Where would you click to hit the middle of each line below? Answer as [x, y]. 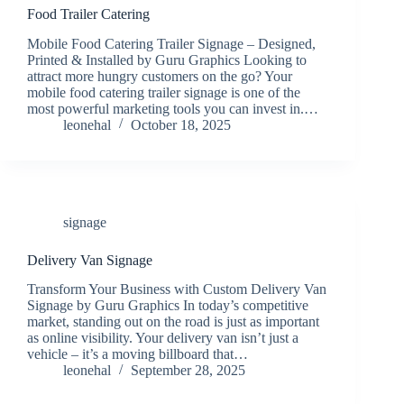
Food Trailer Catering [88, 14]
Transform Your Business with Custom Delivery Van [177, 289]
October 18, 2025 [181, 124]
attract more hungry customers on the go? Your [160, 76]
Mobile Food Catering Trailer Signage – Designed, [171, 43]
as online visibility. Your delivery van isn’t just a [163, 338]
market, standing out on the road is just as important [173, 322]
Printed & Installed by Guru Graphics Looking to [167, 60]
